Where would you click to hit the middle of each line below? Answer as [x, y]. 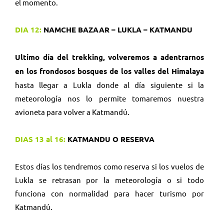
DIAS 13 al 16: [40, 139]
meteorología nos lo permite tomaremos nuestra [109, 98]
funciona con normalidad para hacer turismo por [109, 193]
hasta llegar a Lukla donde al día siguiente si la [109, 84]
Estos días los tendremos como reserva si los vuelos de [109, 166]
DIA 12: [28, 29]
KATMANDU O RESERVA [110, 139]
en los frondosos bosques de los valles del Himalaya [109, 71]
